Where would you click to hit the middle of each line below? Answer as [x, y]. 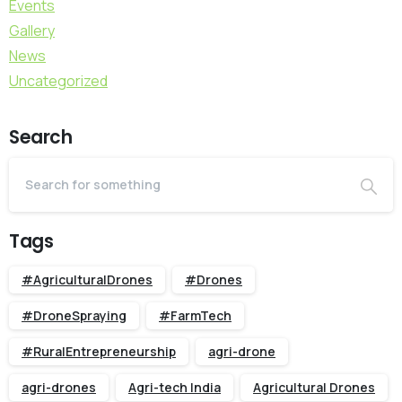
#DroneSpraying [74, 315]
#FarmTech [195, 315]
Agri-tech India [175, 387]
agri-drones [59, 387]
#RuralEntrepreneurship [99, 351]
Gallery [32, 30]
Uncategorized [58, 80]
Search [41, 137]
